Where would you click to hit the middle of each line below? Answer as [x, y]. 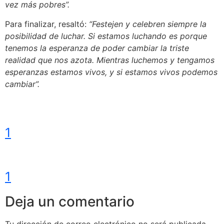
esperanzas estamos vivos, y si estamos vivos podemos [111, 72]
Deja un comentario [70, 201]
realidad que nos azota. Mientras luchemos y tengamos [110, 60]
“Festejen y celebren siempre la [148, 24]
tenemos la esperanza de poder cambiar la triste [97, 48]
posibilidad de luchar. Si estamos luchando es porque [106, 36]
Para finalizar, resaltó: [47, 24]
